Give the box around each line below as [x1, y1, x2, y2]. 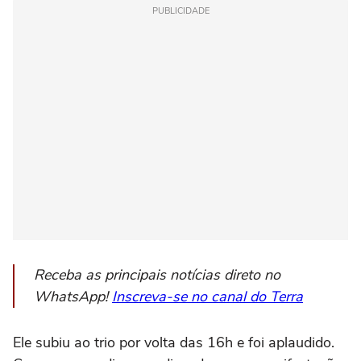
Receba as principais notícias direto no [34, 265, 280, 285]
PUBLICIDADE [151, 5, 210, 18]
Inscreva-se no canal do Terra [112, 287, 303, 307]
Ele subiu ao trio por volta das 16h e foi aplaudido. [13, 333, 334, 353]
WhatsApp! [34, 287, 112, 307]
